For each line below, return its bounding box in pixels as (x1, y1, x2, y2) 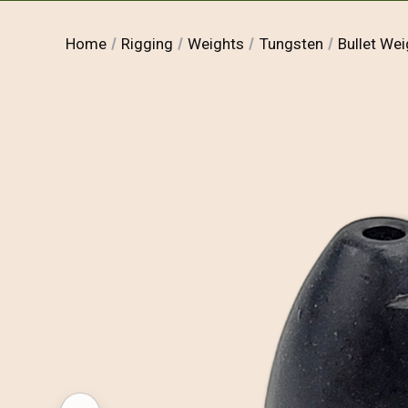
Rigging (121, 35, 174, 53)
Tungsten (259, 35, 323, 53)
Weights (188, 35, 245, 53)
